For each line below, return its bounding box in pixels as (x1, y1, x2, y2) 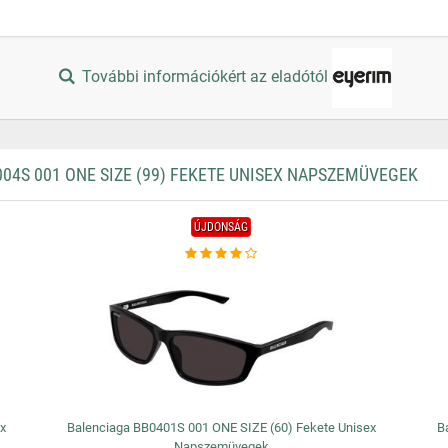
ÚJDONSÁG (194, 220, 249, 234)
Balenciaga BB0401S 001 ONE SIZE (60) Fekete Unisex (66, 420, 376, 435)
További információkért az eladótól (78, 67, 333, 87)
